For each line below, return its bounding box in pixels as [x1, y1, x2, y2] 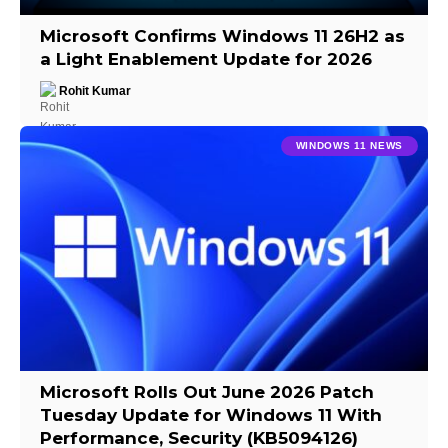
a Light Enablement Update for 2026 [40, 48, 373, 69]
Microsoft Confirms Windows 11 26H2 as [40, 25, 406, 46]
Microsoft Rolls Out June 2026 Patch [40, 381, 375, 402]
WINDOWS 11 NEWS [295, 140, 403, 152]
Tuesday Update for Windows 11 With [40, 404, 383, 425]
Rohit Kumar [59, 83, 132, 98]
